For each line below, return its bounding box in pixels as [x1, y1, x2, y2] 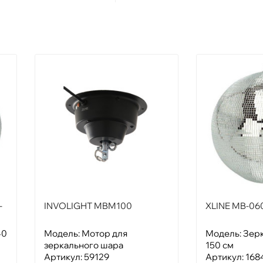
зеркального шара [44, 239, 123, 251]
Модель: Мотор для [44, 227, 127, 239]
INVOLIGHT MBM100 [44, 200, 132, 211]
